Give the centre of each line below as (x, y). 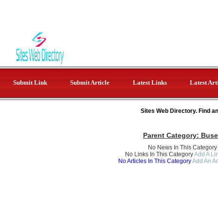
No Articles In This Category (155, 161)
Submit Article (90, 82)
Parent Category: (172, 135)
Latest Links (150, 82)
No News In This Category (182, 147)
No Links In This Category (159, 154)
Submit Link (30, 82)
